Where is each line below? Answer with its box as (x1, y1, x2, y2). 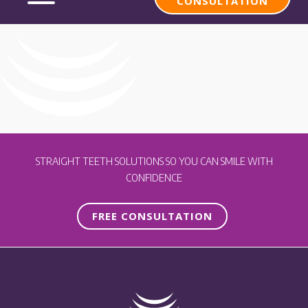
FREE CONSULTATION (92, 209, 212, 223)
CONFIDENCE (126, 171, 182, 184)
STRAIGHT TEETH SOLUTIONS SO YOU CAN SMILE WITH (35, 155, 273, 167)
